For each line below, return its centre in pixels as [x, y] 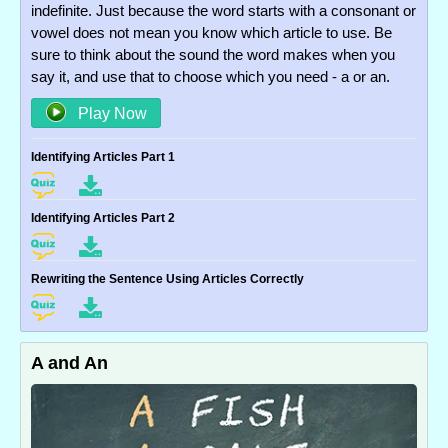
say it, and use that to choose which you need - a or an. [210, 76]
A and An [69, 362]
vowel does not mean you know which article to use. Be [211, 32]
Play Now [110, 113]
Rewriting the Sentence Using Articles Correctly [167, 278]
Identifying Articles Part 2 [103, 217]
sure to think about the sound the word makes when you [213, 54]
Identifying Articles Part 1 [103, 156]
